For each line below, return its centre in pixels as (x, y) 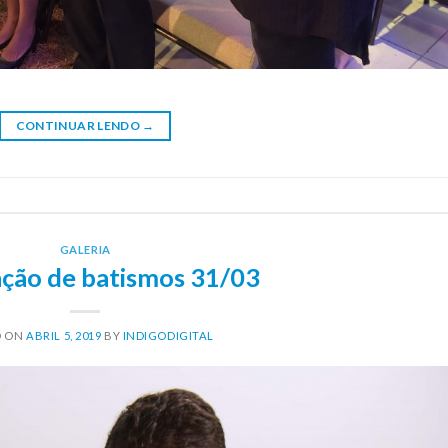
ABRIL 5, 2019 (64, 335)
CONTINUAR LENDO (79, 126)
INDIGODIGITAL (168, 335)
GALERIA (85, 250)
